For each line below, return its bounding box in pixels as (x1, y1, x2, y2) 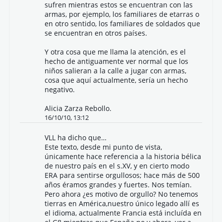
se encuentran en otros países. (45, 28, 147, 38)
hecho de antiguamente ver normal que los (45, 56, 188, 66)
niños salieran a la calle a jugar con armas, (45, 66, 186, 75)
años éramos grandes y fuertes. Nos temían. (45, 180, 192, 189)
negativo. (45, 85, 75, 94)
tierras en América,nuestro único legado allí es (45, 199, 199, 208)
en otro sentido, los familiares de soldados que (45, 19, 200, 28)
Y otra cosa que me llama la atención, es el (45, 47, 186, 56)
